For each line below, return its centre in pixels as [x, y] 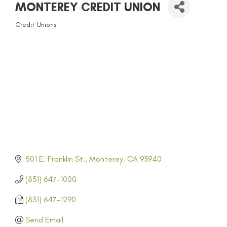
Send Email [44, 220]
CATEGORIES [42, 33]
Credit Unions [36, 25]
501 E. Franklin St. [55, 159]
